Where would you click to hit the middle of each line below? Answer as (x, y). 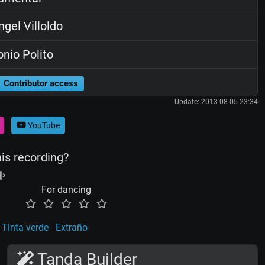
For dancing (66, 190)
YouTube (43, 125)
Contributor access (41, 83)
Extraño (72, 228)
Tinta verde (25, 228)
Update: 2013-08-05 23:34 (216, 102)
